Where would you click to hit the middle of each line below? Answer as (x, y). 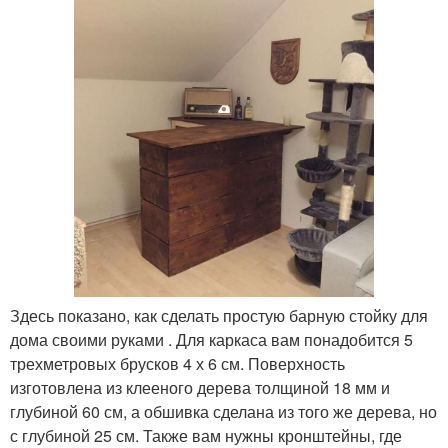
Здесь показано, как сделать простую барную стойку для (219, 315)
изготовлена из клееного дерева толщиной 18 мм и (200, 387)
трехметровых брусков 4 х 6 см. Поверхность (177, 363)
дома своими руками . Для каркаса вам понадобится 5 (211, 339)
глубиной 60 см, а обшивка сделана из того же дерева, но (223, 411)
